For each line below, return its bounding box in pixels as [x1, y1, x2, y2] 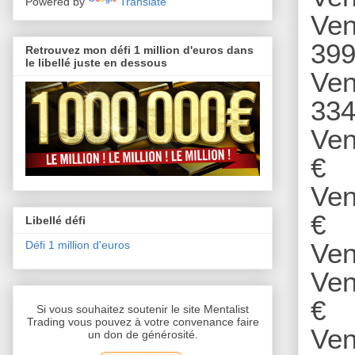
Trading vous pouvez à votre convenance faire [26, 315, 259, 329]
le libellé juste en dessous [25, 55, 167, 69]
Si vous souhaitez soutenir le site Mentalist [36, 303, 249, 316]
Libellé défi [25, 214, 86, 227]
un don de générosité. [87, 328, 198, 342]
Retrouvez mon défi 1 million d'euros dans [25, 43, 254, 56]
